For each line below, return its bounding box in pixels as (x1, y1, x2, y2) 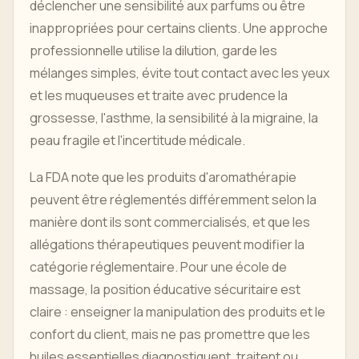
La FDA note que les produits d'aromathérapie (30, 168, 296, 187)
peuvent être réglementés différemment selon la (30, 191, 317, 209)
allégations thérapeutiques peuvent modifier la (30, 236, 305, 254)
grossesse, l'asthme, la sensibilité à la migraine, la (30, 109, 318, 127)
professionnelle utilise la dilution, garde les (30, 42, 277, 60)
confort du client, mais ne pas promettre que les (30, 325, 310, 344)
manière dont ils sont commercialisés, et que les (30, 213, 310, 232)
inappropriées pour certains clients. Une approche (30, 19, 328, 38)
